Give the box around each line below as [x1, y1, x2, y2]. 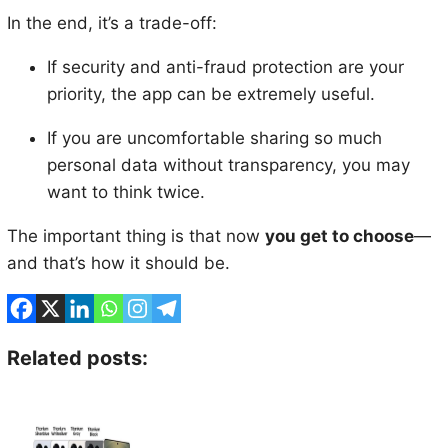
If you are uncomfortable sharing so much [46, 127, 382, 148]
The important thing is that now [6, 225, 265, 246]
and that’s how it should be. [6, 252, 230, 273]
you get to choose [264, 225, 414, 246]
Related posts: [6, 345, 148, 370]
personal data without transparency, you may [46, 154, 410, 175]
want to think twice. [46, 181, 205, 202]
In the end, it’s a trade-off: [6, 12, 217, 33]
